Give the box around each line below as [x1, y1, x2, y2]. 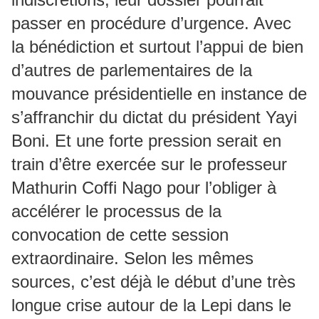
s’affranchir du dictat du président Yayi [11, 108, 297, 127]
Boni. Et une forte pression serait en [11, 131, 281, 150]
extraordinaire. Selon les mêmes [11, 249, 253, 268]
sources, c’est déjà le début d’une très [11, 272, 296, 291]
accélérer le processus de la [11, 202, 221, 221]
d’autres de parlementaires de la [11, 61, 252, 80]
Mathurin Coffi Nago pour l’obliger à [11, 178, 276, 197]
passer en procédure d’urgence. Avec [11, 14, 291, 33]
